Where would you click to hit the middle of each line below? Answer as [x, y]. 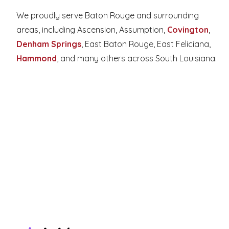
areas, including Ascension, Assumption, [92, 29]
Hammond [37, 58]
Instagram [121, 87]
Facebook [54, 87]
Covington [188, 29]
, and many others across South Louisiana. [137, 58]
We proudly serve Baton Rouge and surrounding [108, 15]
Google [77, 87]
